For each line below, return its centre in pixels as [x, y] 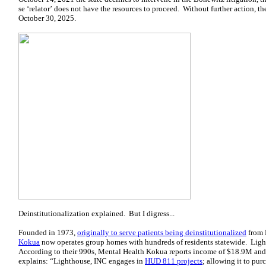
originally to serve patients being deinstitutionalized [162, 232]
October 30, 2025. [47, 18]
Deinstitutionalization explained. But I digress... [96, 213]
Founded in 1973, [48, 232]
